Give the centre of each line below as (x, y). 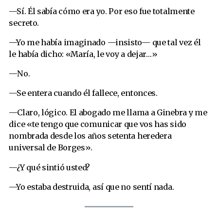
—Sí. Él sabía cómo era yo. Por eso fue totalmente (102, 11)
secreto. (24, 23)
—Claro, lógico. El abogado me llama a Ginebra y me (108, 113)
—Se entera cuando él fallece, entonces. (83, 93)
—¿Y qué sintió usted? (50, 167)
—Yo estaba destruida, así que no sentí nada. (91, 187)
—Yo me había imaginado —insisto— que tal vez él (105, 42)
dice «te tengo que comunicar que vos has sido (98, 124)
